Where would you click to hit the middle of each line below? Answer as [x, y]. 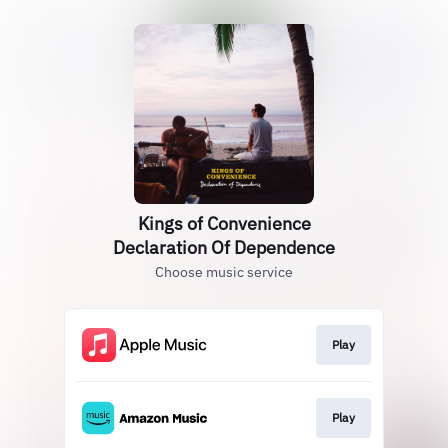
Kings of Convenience [224, 223]
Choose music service [224, 272]
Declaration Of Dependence [224, 247]
